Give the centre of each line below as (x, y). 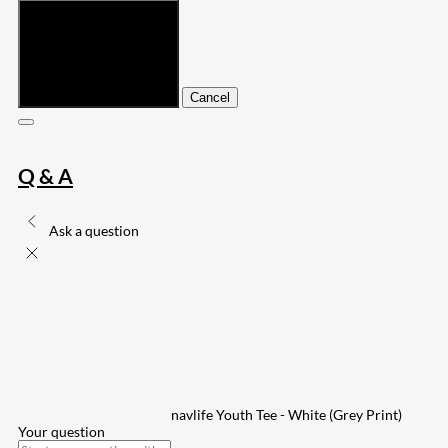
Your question (61, 431)
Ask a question (94, 230)
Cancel (210, 98)
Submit (46, 98)
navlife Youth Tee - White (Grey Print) (286, 414)
